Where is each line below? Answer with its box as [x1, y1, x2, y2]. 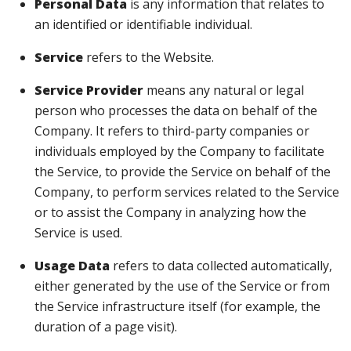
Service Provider [34, 81, 143, 99]
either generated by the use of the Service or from [34, 277, 330, 295]
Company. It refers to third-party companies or [34, 122, 309, 139]
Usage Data [34, 257, 110, 274]
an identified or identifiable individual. [34, 16, 252, 33]
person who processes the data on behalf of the [34, 102, 317, 119]
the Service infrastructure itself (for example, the [34, 298, 320, 315]
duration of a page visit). [34, 318, 177, 335]
